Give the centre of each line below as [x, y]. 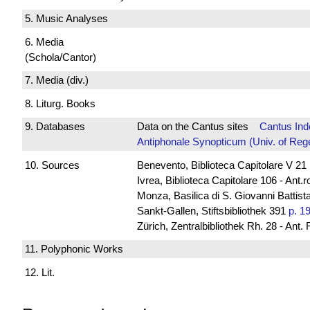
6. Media [44, 42]
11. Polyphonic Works [74, 249]
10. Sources [52, 165]
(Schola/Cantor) [61, 57]
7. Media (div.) [57, 80]
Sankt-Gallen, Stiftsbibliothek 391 [212, 210]
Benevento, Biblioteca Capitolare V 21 [221, 165]
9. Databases [55, 127]
